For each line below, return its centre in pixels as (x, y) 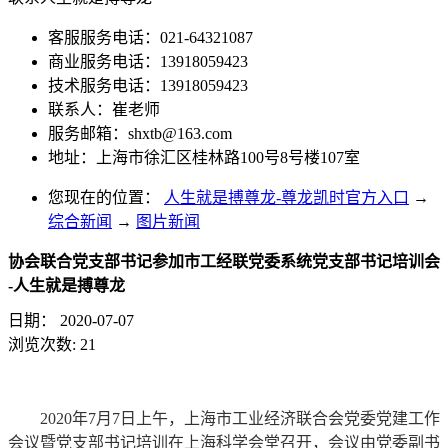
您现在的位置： (104, 197)
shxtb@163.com (180, 133)
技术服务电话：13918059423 (148, 85)
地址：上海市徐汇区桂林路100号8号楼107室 (204, 157)
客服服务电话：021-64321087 (150, 37)
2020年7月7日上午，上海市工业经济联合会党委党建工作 (240, 418)
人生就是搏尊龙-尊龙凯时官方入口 (286, 197)
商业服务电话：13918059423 (148, 61)
